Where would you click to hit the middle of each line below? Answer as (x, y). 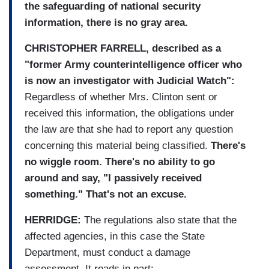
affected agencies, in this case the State (115, 236)
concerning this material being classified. (118, 145)
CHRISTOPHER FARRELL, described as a (123, 48)
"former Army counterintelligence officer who (133, 64)
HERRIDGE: (53, 220)
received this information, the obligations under (129, 113)
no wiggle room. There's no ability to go (120, 162)
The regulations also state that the (159, 220)
